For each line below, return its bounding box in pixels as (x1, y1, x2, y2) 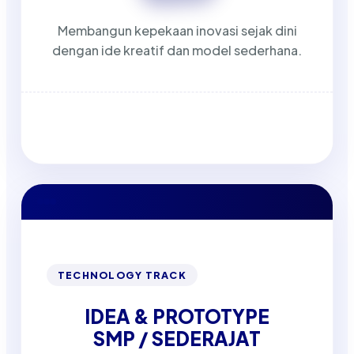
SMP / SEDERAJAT (93, 326, 261, 350)
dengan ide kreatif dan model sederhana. (52, 41, 302, 58)
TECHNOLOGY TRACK (58, 268, 186, 281)
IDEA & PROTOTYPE (85, 303, 269, 328)
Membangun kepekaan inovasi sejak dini (57, 21, 297, 39)
